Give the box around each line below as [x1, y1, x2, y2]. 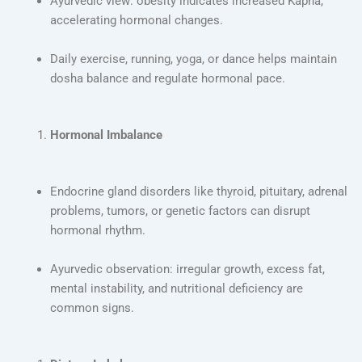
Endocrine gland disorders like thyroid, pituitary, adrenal [49, 184, 347, 200]
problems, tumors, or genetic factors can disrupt [49, 204, 310, 219]
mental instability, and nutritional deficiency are [49, 281, 303, 297]
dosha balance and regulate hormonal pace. [49, 71, 285, 86]
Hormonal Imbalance [49, 128, 162, 143]
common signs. [49, 301, 134, 316]
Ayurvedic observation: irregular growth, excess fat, [49, 262, 325, 277]
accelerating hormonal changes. [49, 13, 223, 28]
